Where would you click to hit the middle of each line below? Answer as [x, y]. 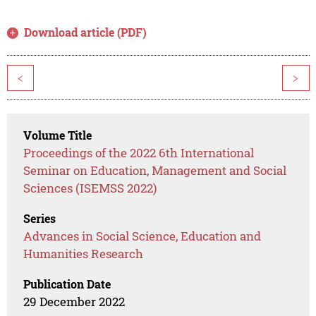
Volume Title [58, 135]
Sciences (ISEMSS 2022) [90, 188]
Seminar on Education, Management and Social [155, 171]
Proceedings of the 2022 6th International [139, 153]
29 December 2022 [74, 302]
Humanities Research [84, 254]
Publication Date [67, 284]
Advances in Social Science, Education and [142, 236]
